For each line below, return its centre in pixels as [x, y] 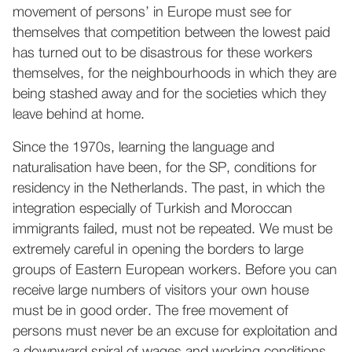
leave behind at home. [79, 115]
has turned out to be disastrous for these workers [163, 53]
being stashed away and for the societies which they [169, 94]
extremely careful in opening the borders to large [158, 250]
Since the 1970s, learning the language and [143, 148]
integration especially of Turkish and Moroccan [152, 209]
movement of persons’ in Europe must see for [152, 13]
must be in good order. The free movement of [150, 311]
